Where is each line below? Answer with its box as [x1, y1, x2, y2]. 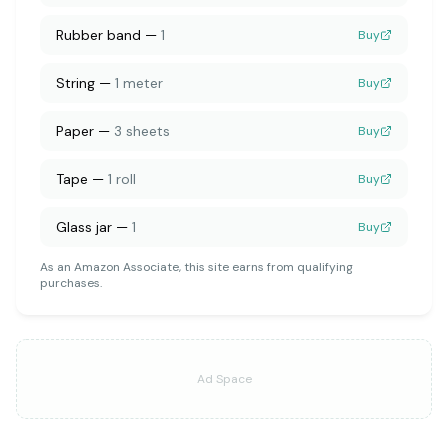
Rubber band [56, 26, 141, 44]
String [56, 74, 95, 92]
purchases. [40, 275, 102, 291]
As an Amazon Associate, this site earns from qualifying [40, 259, 353, 275]
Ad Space [196, 371, 252, 387]
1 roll [108, 170, 136, 188]
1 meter [115, 74, 163, 92]
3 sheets [114, 122, 170, 140]
